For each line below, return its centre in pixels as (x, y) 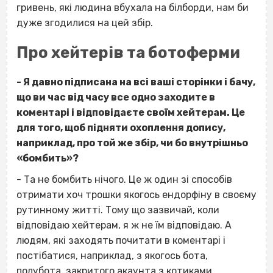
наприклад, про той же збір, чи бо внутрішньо (132, 143)
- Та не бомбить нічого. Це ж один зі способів (124, 179)
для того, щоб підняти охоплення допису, (121, 127)
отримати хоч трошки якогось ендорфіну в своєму (136, 194)
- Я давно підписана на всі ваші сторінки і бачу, (136, 82)
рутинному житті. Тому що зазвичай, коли (118, 210)
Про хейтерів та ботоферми (128, 52)
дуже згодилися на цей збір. (85, 23)
